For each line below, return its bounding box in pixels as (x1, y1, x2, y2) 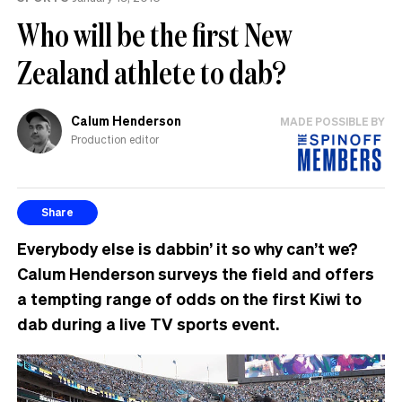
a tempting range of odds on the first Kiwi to (17, 287, 362, 309)
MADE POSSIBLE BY (280, 114, 385, 128)
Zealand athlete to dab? (17, 50, 286, 93)
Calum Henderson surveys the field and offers (17, 262, 374, 284)
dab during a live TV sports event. (17, 312, 279, 334)
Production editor (71, 133, 159, 147)
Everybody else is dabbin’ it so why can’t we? (17, 237, 358, 258)
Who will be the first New (17, 13, 293, 56)
